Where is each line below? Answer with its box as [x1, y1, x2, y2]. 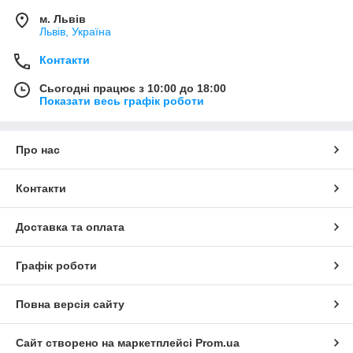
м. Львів [39, 12, 86, 25]
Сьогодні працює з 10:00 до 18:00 [39, 81, 226, 95]
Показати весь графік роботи [39, 94, 204, 107]
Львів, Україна [39, 24, 111, 38]
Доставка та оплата [16, 220, 124, 233]
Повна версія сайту [16, 297, 124, 310]
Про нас [16, 143, 60, 156]
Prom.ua [195, 336, 240, 349]
